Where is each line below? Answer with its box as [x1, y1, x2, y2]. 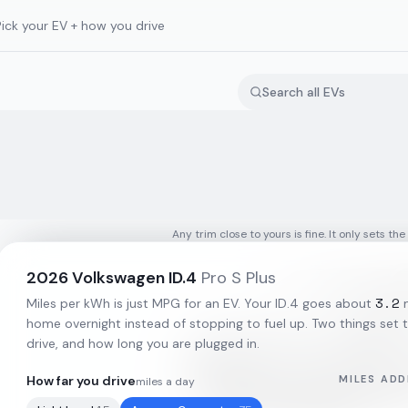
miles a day [136, 374, 195, 389]
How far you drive [26, 372, 136, 389]
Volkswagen [72, 267, 165, 289]
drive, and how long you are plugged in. [26, 335, 260, 352]
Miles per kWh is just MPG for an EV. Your [26, 295, 275, 311]
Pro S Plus [201, 267, 276, 289]
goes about [299, 295, 372, 311]
